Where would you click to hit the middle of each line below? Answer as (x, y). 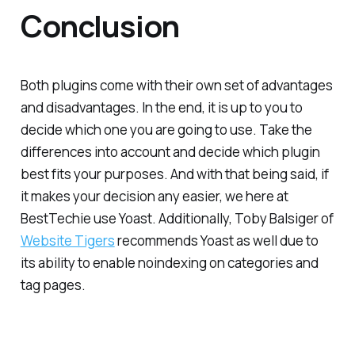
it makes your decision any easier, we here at (154, 197)
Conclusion (100, 25)
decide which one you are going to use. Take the (166, 130)
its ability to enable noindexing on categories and (169, 263)
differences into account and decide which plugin (170, 152)
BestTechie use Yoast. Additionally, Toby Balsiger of (177, 219)
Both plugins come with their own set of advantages (176, 86)
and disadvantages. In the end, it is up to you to (161, 108)
